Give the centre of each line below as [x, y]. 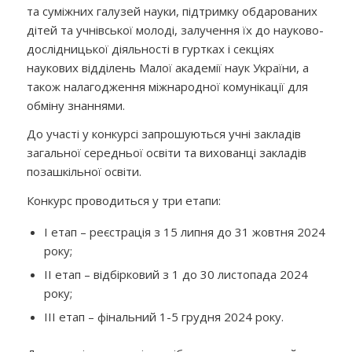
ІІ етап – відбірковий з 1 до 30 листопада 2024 [176, 274]
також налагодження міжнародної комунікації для [167, 86]
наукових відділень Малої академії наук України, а [167, 67]
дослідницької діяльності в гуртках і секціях [150, 48]
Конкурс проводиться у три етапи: [123, 200]
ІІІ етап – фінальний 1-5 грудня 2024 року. [163, 316]
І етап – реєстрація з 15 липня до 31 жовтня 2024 [184, 231]
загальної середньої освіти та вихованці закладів [166, 153]
